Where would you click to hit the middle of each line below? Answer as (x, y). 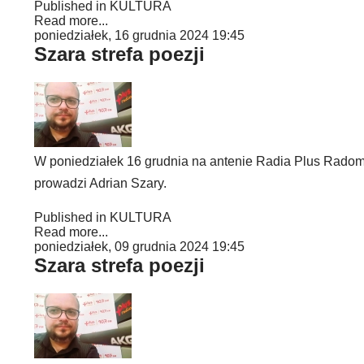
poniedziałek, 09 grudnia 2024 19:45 (139, 247)
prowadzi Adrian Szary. (100, 183)
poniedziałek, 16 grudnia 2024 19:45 (139, 35)
